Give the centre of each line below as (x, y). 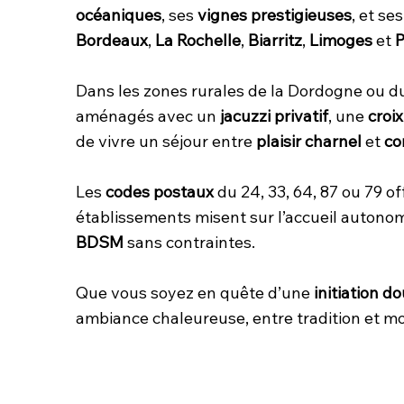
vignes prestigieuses (275, 14)
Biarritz (275, 40)
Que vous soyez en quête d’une (195, 292)
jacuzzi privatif (274, 115)
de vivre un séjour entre (166, 141)
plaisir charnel (309, 141)
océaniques (119, 14)
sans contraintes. (189, 242)
